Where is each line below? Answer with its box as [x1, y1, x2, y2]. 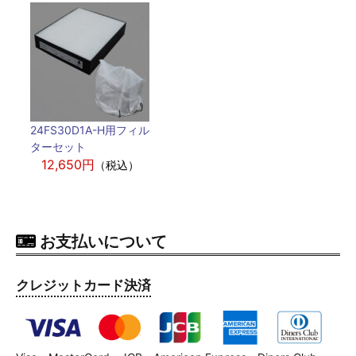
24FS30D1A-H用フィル [30, 123, 149, 137]
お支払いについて [40, 232, 167, 251]
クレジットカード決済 [16, 277, 151, 293]
